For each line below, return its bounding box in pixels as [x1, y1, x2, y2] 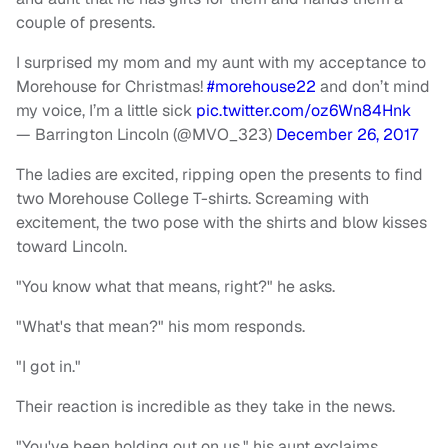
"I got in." [16, 356, 81, 378]
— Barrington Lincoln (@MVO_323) [16, 124, 276, 146]
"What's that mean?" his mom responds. [16, 316, 305, 338]
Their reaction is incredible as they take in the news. [16, 396, 395, 418]
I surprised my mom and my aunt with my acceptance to [16, 52, 426, 74]
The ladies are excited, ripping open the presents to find [16, 164, 423, 186]
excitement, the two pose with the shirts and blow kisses [16, 212, 427, 234]
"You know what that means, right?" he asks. [16, 276, 335, 298]
